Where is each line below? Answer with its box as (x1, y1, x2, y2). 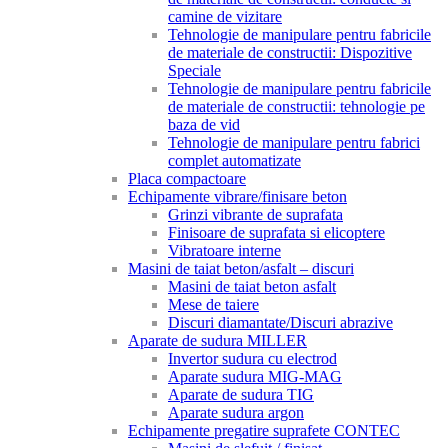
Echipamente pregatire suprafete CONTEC (128, 422, 400, 440)
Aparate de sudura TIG (168, 386, 314, 404)
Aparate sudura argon (168, 404, 304, 422)
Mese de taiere (168, 296, 259, 314)
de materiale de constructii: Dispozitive (168, 44, 412, 62)
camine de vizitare (168, 8, 282, 26)
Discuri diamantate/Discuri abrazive (168, 314, 393, 332)
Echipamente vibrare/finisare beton (128, 188, 347, 206)
